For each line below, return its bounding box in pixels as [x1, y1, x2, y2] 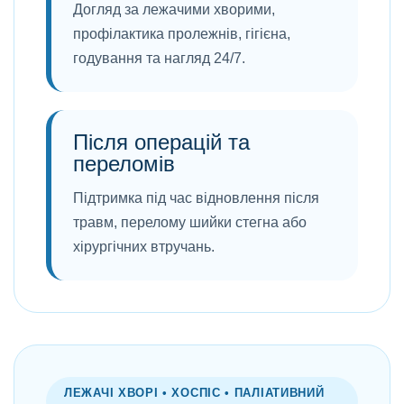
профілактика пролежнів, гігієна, [73, 26, 290, 41]
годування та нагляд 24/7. [73, 50, 245, 66]
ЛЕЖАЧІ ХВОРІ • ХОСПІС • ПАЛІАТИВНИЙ [64, 386, 325, 399]
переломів [73, 151, 175, 176]
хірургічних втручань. [73, 239, 215, 254]
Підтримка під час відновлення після [73, 190, 319, 206]
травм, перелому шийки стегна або [73, 215, 307, 230]
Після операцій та [73, 130, 250, 154]
